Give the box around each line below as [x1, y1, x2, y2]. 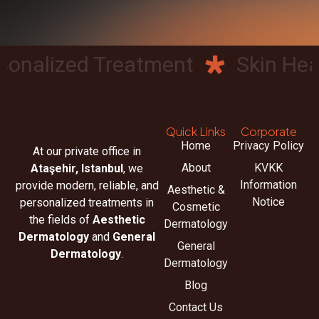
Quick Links [166, 124, 226, 140]
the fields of [28, 213, 93, 227]
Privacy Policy [233, 139, 304, 153]
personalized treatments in [20, 196, 154, 210]
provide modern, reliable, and [15, 179, 159, 193]
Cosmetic [172, 200, 220, 214]
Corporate [240, 124, 297, 140]
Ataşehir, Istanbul [31, 162, 123, 176]
